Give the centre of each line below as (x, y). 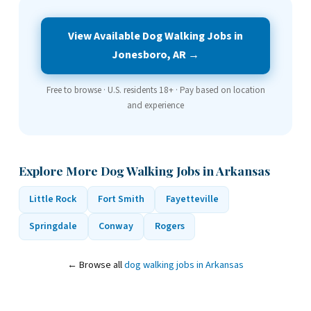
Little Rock (53, 199)
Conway (116, 227)
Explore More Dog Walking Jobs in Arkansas (144, 170)
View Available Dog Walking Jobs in (155, 36)
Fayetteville (192, 199)
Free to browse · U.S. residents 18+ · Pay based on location (155, 90)
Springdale (53, 227)
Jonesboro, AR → (155, 54)
